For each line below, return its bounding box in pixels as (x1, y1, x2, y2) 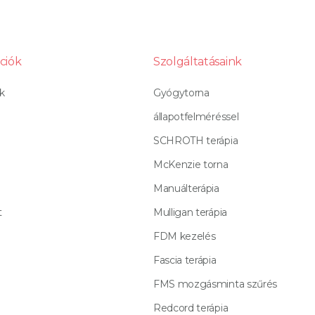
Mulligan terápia (153, 206, 227, 219)
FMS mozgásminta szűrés (153, 278, 277, 291)
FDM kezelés (153, 230, 216, 243)
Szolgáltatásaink (153, 55, 242, 69)
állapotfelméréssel (153, 110, 239, 124)
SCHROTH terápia (153, 134, 238, 148)
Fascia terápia (153, 254, 217, 267)
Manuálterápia (153, 182, 219, 195)
